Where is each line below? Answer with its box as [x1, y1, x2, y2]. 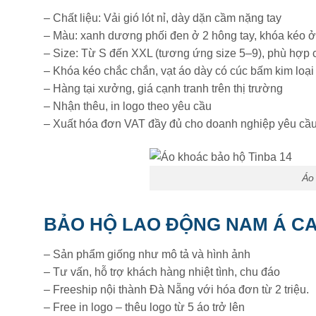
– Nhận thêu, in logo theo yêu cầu [44, 100, 212, 113]
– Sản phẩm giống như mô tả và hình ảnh [44, 248, 250, 260]
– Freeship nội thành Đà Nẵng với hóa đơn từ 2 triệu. [44, 283, 309, 296]
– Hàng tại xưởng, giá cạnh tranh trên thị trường [44, 83, 283, 95]
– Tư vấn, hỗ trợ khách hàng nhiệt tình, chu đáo [44, 265, 280, 278]
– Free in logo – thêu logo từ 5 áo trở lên [44, 300, 245, 313]
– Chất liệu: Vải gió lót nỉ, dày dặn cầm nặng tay [44, 12, 281, 25]
